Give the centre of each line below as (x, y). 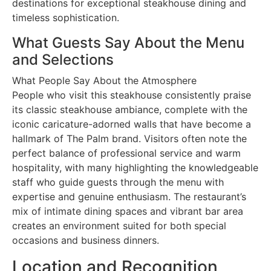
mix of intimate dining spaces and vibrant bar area (128, 211)
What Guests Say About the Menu (128, 42)
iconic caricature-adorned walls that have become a (132, 124)
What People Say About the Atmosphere (104, 80)
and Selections (63, 59)
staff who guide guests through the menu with (118, 182)
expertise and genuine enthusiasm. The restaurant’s (129, 196)
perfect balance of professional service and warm (126, 153)
